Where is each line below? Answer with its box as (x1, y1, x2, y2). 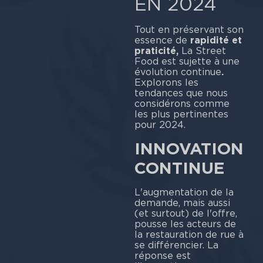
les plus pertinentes (134, 109, 228, 120)
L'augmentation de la (134, 186, 234, 198)
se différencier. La (134, 239, 218, 251)
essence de (134, 35, 190, 46)
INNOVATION (134, 138, 244, 159)
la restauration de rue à (134, 228, 244, 240)
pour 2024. (134, 119, 186, 131)
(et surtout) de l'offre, (134, 207, 237, 219)
